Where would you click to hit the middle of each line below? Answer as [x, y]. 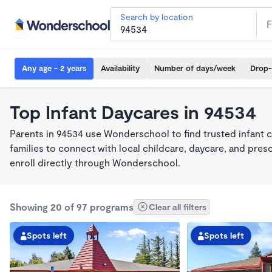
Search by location [157, 17]
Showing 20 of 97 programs [72, 207]
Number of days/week [195, 68]
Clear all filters [178, 207]
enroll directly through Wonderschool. [95, 162]
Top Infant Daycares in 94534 [133, 112]
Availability [120, 68]
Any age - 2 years [54, 68]
